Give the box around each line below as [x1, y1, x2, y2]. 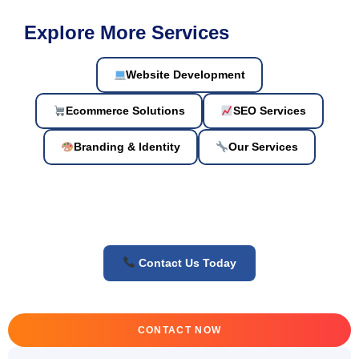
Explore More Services [24, 21, 229, 43]
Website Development [126, 67, 246, 81]
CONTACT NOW [137, 324, 222, 336]
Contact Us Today [135, 256, 236, 269]
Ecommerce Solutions [66, 103, 185, 117]
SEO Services [232, 103, 306, 117]
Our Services [228, 139, 298, 153]
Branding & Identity [74, 139, 180, 153]
